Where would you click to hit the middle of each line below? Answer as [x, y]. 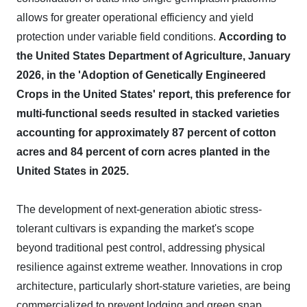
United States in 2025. [73, 171]
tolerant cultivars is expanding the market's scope [135, 229]
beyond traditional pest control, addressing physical [141, 248]
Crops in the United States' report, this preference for [153, 94]
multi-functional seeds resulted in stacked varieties [148, 113]
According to [253, 37]
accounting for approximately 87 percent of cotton [146, 133]
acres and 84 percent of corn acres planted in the [143, 152]
